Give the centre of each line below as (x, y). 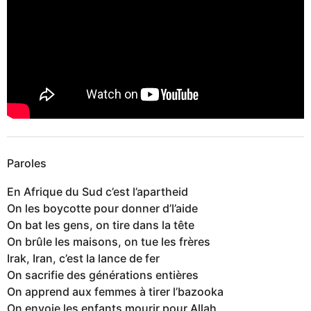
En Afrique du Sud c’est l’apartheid (98, 191)
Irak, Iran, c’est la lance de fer (83, 258)
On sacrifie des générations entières (103, 275)
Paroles (27, 163)
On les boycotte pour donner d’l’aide (102, 208)
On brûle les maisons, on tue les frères (109, 241)
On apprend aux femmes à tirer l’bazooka (115, 291)
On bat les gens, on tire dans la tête (101, 225)
